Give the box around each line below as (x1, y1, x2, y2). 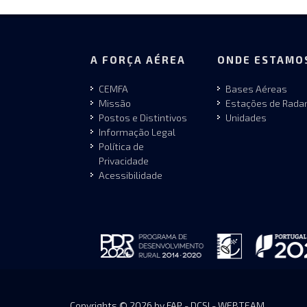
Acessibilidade (99, 169, 162, 182)
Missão (99, 97, 131, 110)
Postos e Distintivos (99, 112, 187, 124)
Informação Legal (99, 126, 175, 138)
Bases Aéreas (225, 83, 287, 95)
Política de (99, 140, 144, 153)
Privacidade (99, 155, 149, 167)
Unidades (225, 112, 267, 124)
